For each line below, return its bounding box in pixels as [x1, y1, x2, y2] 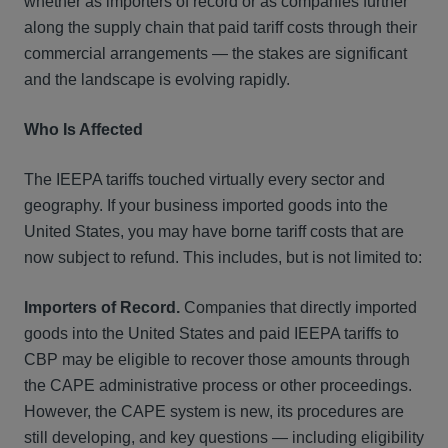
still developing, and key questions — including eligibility [24, 429, 424, 446]
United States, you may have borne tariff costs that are [24, 223, 404, 240]
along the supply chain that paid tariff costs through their [24, 19, 417, 36]
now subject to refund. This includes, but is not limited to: [24, 249, 422, 266]
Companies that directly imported [180, 299, 417, 316]
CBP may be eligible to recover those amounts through [24, 351, 410, 368]
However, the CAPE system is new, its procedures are [24, 403, 404, 420]
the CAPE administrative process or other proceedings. [24, 377, 412, 394]
